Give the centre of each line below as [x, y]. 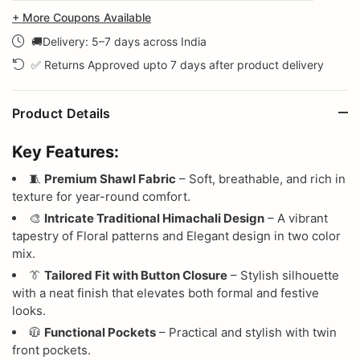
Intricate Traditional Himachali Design [154, 218]
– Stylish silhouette [283, 275]
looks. [29, 310]
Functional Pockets [100, 332]
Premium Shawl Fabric [110, 178]
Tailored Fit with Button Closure [136, 275]
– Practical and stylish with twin [246, 332]
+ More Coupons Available [82, 17]
